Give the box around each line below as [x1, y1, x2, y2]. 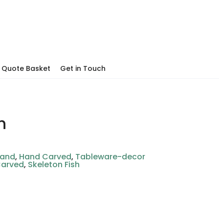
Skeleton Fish [28, 159, 80, 170]
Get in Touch [60, 64, 106, 73]
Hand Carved [19, 151, 72, 162]
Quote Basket [1, 64, 50, 73]
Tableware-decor [75, 151, 146, 162]
